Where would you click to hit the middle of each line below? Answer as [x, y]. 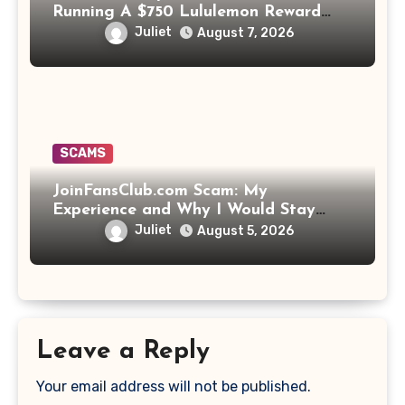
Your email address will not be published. [173, 386]
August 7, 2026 [245, 33]
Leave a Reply [122, 352]
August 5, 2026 [245, 231]
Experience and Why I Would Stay [184, 210]
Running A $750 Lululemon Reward [187, 12]
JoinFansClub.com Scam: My [160, 191]
